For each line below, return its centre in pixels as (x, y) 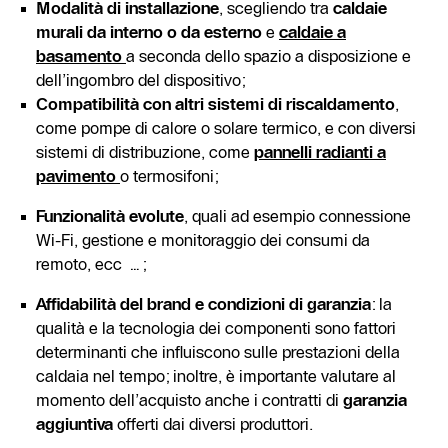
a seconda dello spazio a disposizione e (268, 56)
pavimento (78, 176)
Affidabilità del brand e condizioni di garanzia (203, 304)
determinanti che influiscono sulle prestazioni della (218, 352)
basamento (81, 56)
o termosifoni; (169, 176)
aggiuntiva (74, 424)
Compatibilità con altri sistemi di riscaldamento (215, 104)
